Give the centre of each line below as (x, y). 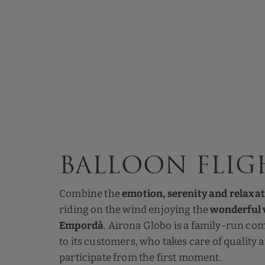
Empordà (82, 226)
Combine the (91, 194)
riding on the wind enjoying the (135, 210)
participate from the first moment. (140, 258)
